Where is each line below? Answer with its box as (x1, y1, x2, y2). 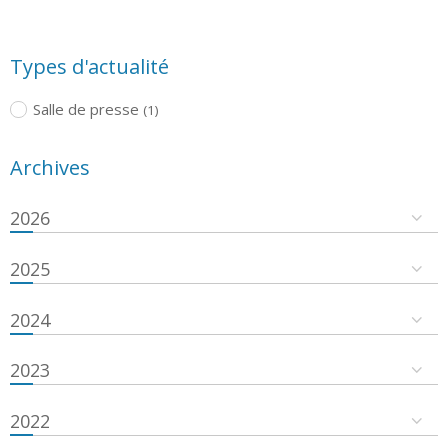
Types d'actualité (10, 52, 169, 80)
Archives (10, 153, 90, 181)
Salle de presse (32, 98, 139, 119)
